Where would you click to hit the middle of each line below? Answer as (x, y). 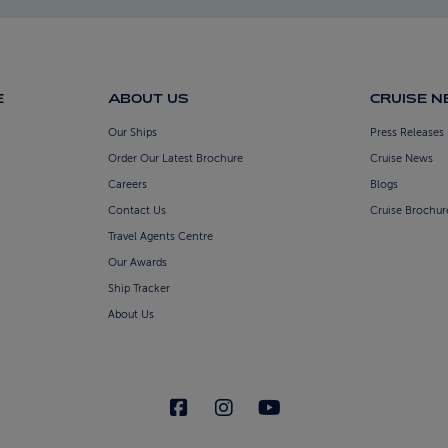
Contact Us (136, 211)
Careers (127, 185)
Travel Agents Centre (160, 237)
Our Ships (132, 133)
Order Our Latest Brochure (175, 159)
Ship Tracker (138, 289)
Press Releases (407, 133)
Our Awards (137, 263)
